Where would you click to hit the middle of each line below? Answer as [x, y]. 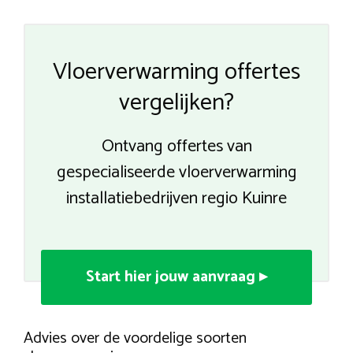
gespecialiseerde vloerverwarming [176, 173]
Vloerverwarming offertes [176, 72]
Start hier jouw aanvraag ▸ [176, 277]
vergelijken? [176, 103]
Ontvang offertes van [176, 147]
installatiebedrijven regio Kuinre [176, 199]
